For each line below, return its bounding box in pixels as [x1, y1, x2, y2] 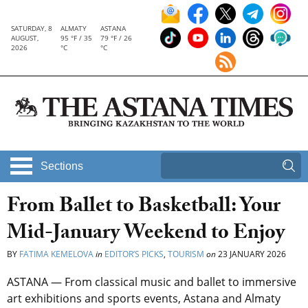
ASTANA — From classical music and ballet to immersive [7, 274, 296, 290]
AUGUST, [11, 33, 38, 43]
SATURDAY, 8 [11, 23, 52, 33]
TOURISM [168, 248, 204, 261]
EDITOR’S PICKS [104, 248, 164, 261]
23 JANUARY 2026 [216, 248, 286, 261]
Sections [41, 160, 83, 173]
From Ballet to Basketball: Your [7, 190, 280, 226]
